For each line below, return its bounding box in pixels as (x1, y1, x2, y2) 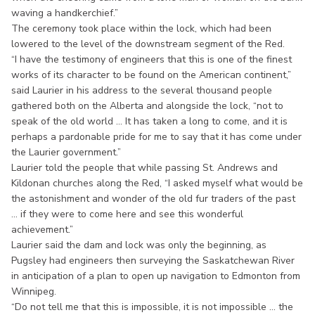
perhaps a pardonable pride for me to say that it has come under (11, 129, 302, 143)
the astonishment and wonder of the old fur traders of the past (11, 191, 295, 205)
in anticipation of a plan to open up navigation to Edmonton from (11, 269, 300, 283)
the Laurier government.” (11, 145, 121, 159)
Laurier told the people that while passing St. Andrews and (11, 160, 278, 174)
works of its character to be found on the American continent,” (11, 67, 291, 82)
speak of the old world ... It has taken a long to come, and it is (11, 114, 288, 128)
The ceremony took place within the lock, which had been (11, 21, 271, 35)
